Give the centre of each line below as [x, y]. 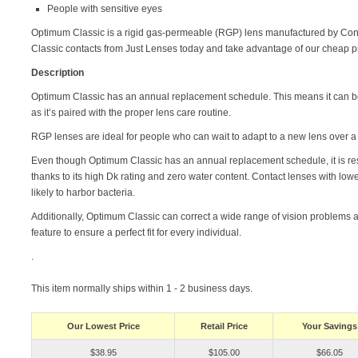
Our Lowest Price [103, 326]
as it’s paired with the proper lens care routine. [131, 113]
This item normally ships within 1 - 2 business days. [142, 289]
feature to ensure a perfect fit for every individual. [136, 233]
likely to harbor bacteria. [83, 193]
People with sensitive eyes [105, 9]
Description [58, 73]
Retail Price [224, 326]
